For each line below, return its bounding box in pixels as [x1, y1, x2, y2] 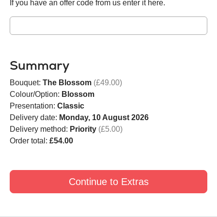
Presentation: [10, 101, 57, 110]
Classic [57, 101, 84, 110]
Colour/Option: [10, 90, 62, 98]
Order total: [10, 136, 49, 145]
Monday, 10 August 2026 [59, 113, 149, 122]
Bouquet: [10, 78, 43, 87]
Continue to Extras [68, 176, 149, 187]
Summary [10, 57, 70, 74]
